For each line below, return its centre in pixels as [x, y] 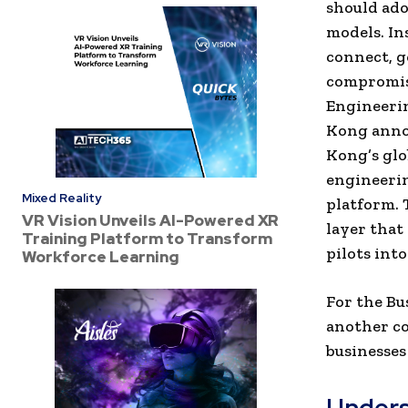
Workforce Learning [101, 257]
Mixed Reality [61, 199]
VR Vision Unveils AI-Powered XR [150, 221]
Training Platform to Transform [147, 239]
